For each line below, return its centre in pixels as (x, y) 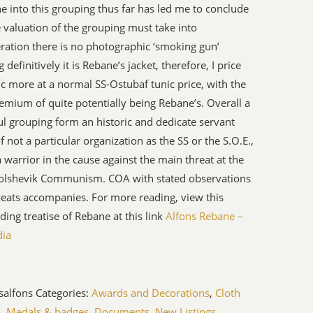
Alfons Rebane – (205, 216)
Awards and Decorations (151, 293)
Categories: (64, 293)
